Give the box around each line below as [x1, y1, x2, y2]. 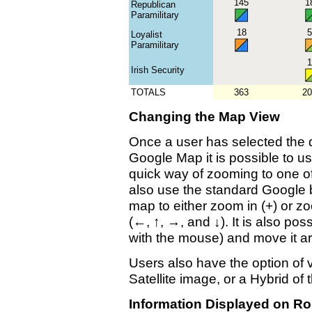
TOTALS [131, 87, 166, 97]
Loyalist [131, 29, 162, 40]
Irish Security [131, 65, 185, 75]
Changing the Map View [129, 109, 280, 124]
